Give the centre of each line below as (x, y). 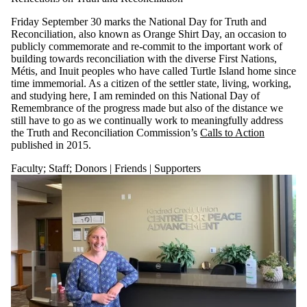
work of (265, 46)
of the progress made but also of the (154, 108)
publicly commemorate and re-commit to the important (130, 46)
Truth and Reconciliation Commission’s (112, 132)
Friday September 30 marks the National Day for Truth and (139, 21)
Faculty (27, 168)
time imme (34, 83)
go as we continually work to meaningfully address (172, 120)
